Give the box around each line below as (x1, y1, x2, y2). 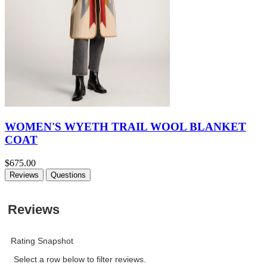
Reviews (10, 170, 39, 179)
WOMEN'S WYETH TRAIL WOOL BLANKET (5, 120, 246, 133)
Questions (51, 170, 86, 179)
